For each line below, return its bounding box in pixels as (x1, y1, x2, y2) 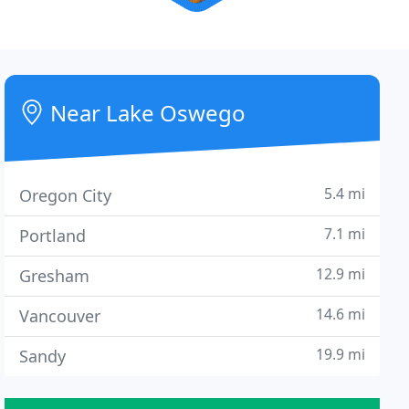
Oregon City (19, 184, 112, 206)
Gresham (19, 265, 90, 287)
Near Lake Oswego (45, 98, 246, 128)
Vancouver (19, 305, 101, 327)
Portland (19, 225, 87, 246)
